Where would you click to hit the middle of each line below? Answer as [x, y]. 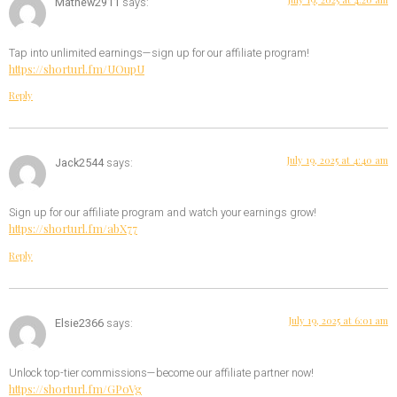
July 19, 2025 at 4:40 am [338, 160]
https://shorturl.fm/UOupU [77, 68]
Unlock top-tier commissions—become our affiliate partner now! [161, 374]
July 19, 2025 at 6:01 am [339, 320]
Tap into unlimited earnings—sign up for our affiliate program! [159, 53]
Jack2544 [79, 163]
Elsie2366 [79, 323]
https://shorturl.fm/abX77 [73, 229]
